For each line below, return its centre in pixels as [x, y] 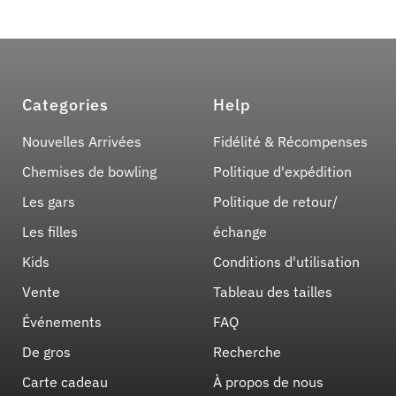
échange [240, 232]
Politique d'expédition [282, 172]
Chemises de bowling [90, 172]
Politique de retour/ [275, 202]
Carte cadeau [65, 382]
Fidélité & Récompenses [290, 142]
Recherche [247, 352]
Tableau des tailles [272, 292]
